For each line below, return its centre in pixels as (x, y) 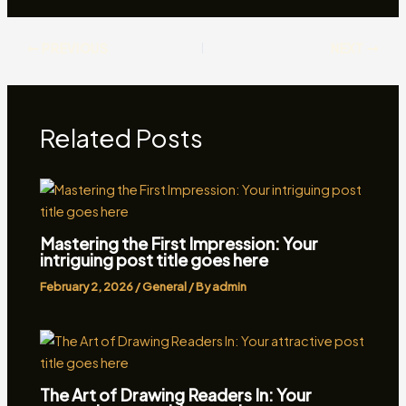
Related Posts (122, 138)
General (165, 286)
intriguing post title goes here (155, 259)
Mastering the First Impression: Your (179, 243)
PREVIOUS (74, 48)
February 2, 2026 (88, 286)
